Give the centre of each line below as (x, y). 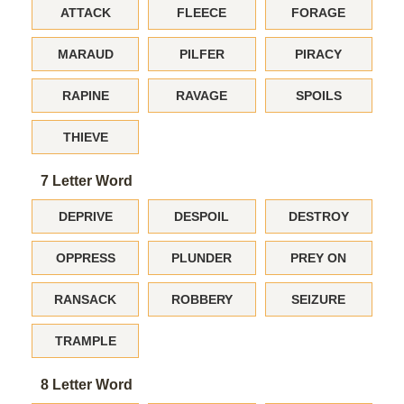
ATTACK (85, 13)
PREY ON (319, 258)
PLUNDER (202, 258)
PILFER (202, 54)
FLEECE (202, 13)
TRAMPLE (85, 341)
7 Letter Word (87, 181)
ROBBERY (202, 299)
